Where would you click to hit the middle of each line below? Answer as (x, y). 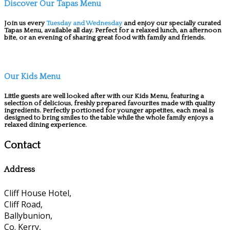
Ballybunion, (28, 216)
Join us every (24, 23)
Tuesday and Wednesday (83, 23)
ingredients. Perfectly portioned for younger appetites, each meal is (109, 110)
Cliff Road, (23, 205)
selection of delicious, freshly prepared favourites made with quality (110, 103)
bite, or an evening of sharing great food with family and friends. (105, 38)
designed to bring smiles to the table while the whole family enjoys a (109, 117)
